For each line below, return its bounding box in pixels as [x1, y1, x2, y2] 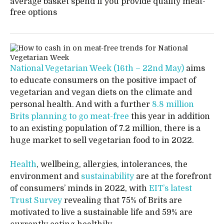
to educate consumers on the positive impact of [10, 76, 196, 85]
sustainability [81, 172, 134, 181]
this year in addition [129, 112, 210, 121]
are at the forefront [134, 172, 211, 181]
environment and [10, 172, 81, 181]
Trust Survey [10, 196, 62, 205]
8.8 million [152, 100, 194, 109]
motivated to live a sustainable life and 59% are [10, 208, 192, 217]
